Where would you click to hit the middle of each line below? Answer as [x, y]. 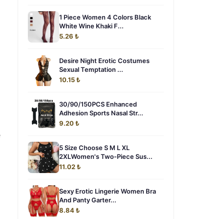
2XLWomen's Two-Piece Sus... [106, 156]
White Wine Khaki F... [91, 26]
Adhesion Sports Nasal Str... [101, 113]
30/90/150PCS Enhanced [98, 104]
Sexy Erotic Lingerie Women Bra [108, 191]
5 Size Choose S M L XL [94, 148]
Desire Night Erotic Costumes [104, 61]
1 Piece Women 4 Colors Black [105, 17]
